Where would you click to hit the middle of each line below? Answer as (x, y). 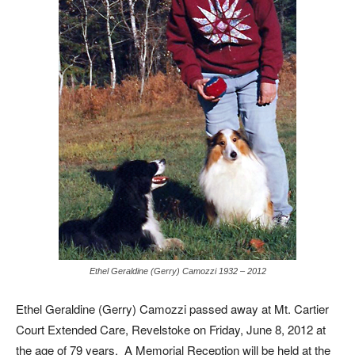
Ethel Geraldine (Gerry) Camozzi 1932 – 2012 (177, 271)
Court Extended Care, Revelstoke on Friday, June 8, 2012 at (171, 329)
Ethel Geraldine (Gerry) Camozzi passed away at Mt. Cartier (172, 309)
